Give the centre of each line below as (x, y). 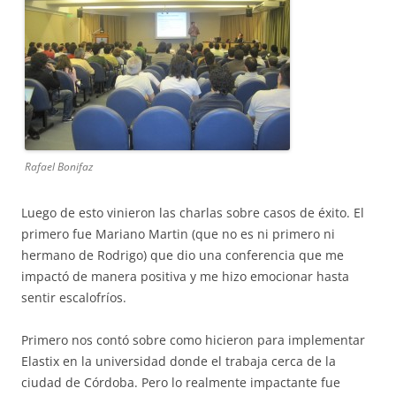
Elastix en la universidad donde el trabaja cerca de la (179, 361)
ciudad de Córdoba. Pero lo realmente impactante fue (181, 382)
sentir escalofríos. (74, 297)
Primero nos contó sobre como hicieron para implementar (193, 340)
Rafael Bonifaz (59, 167)
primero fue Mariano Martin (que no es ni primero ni (178, 234)
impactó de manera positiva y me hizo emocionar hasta (185, 276)
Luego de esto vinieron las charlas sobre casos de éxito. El (193, 213)
